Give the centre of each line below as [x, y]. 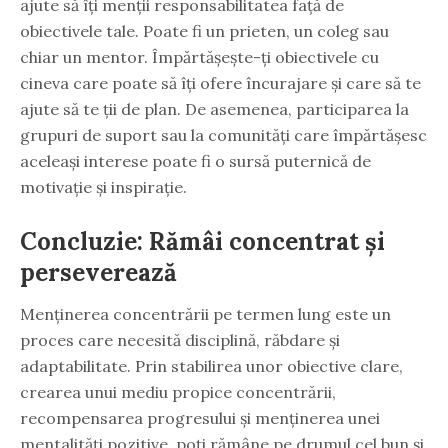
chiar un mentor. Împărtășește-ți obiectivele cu [199, 56]
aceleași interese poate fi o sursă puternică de [195, 160]
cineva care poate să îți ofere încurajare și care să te [220, 82]
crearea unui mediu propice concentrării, [178, 391]
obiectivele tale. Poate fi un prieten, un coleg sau [204, 30]
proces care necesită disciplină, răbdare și [180, 339]
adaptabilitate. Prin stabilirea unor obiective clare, [211, 365]
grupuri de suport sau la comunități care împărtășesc [223, 134]
